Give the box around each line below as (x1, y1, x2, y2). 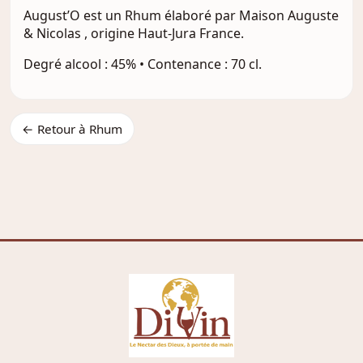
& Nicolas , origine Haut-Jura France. (23, 24, 244, 42)
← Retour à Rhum (22, 121, 122, 137)
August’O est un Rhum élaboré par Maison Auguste (23, 6, 339, 24)
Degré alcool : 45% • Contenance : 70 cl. (23, 55, 262, 73)
